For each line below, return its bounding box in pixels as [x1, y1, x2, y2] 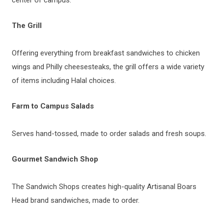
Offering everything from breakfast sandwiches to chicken [12, 48, 200, 57]
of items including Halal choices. [12, 76, 116, 85]
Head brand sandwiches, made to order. [12, 195, 139, 205]
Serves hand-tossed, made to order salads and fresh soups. [12, 129, 206, 138]
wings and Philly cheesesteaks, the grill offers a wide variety [12, 62, 204, 71]
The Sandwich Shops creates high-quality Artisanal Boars [12, 182, 196, 191]
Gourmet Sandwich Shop [12, 154, 98, 164]
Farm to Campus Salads [12, 101, 94, 110]
